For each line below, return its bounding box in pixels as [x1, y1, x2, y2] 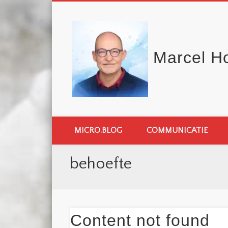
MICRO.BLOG [74, 126, 122, 135]
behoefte [70, 155, 132, 173]
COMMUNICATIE [147, 126, 208, 135]
